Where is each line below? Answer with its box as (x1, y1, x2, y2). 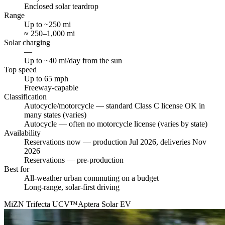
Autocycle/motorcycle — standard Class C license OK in (24, 101, 205, 110)
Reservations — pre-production (24, 155, 124, 164)
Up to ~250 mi (24, 20, 71, 29)
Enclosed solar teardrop (24, 2, 98, 11)
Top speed (4, 65, 37, 74)
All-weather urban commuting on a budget (24, 173, 159, 182)
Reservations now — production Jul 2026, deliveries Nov (24, 137, 206, 146)
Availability (4, 128, 41, 137)
